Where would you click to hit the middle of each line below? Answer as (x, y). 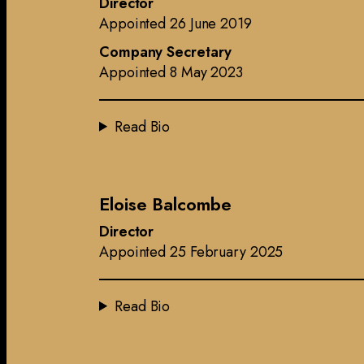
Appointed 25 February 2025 (191, 251)
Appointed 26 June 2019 (175, 23)
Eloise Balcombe (165, 204)
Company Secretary (166, 52)
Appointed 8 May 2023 (171, 72)
